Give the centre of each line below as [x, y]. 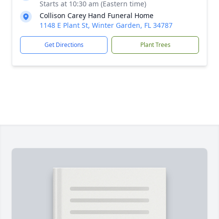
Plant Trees [155, 45]
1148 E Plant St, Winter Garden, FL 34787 [106, 25]
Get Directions [64, 45]
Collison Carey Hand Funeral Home [97, 15]
